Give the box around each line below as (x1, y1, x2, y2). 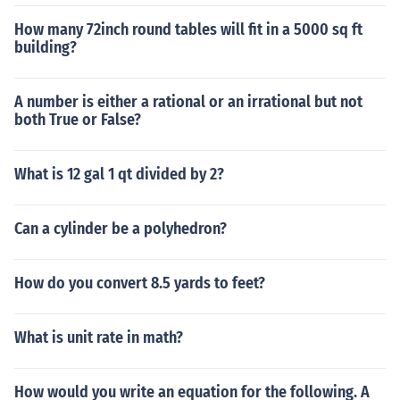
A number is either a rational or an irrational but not (14, 92, 362, 112)
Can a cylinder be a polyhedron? (14, 219, 227, 238)
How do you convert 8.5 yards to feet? (14, 273, 265, 293)
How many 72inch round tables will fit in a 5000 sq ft (14, 20, 362, 39)
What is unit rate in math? (14, 328, 183, 347)
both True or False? (14, 110, 141, 129)
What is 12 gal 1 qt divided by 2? (14, 164, 224, 184)
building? (14, 37, 77, 57)
